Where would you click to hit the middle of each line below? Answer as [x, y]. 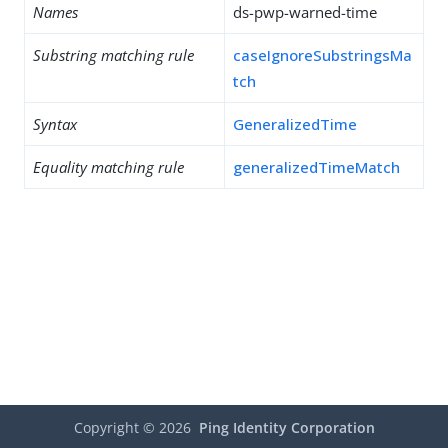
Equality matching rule [108, 167]
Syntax [55, 124]
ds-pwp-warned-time [305, 12]
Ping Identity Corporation [286, 427]
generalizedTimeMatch [316, 167]
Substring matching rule [113, 55]
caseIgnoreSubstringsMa [322, 55]
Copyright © [116, 427]
